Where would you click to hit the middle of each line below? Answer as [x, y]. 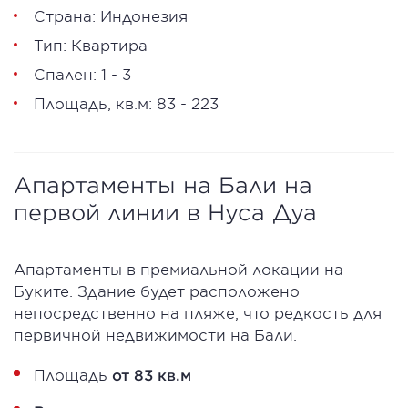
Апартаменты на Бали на [163, 185]
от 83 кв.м [152, 374]
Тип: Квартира [91, 45]
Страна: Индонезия [111, 15]
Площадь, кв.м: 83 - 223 [126, 103]
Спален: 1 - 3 [82, 74]
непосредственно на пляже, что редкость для [198, 312]
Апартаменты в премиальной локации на [178, 269]
